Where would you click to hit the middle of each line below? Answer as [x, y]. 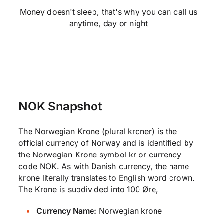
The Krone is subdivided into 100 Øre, [88, 189]
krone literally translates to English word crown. [107, 178]
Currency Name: [66, 211]
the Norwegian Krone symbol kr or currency [100, 155]
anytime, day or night [108, 23]
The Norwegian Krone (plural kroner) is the [98, 131]
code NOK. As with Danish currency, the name [104, 166]
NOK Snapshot [61, 106]
